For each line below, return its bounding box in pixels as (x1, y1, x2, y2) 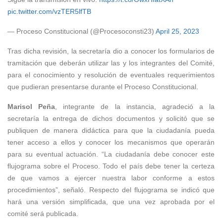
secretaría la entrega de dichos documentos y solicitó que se (7, 114, 215, 123)
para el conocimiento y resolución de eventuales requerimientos (7, 71, 215, 79)
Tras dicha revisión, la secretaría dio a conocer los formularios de (7, 47, 215, 55)
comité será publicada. (7, 210, 78, 218)
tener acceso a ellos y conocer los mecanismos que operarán (7, 138, 215, 147)
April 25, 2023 (156, 27, 199, 36)
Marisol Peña (7, 103, 55, 111)
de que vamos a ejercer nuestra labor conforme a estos (7, 174, 215, 182)
